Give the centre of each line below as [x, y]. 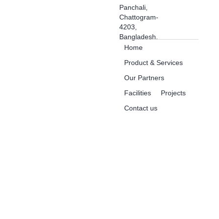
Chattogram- [139, 17]
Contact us [141, 108]
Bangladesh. [139, 36]
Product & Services [153, 62]
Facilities [138, 93]
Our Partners [144, 77]
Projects [173, 93]
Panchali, [133, 7]
